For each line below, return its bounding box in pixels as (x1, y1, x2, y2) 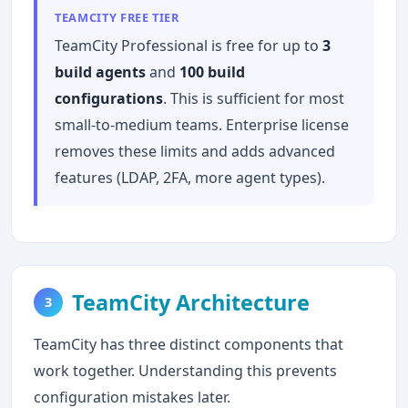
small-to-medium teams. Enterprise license (55, 114, 350, 135)
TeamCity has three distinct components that (34, 333, 343, 354)
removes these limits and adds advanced (55, 140, 336, 161)
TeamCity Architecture (71, 287, 310, 317)
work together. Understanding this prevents (34, 360, 337, 381)
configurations (55, 87, 164, 108)
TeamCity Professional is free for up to (55, 35, 323, 56)
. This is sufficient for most (163, 87, 345, 108)
